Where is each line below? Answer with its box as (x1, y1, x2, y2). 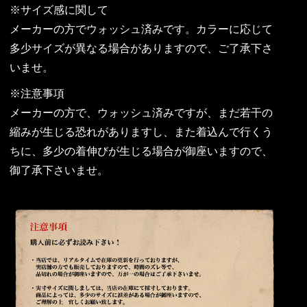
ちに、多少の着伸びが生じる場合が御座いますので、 (9, 145, 273, 158)
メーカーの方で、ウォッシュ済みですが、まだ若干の (9, 107, 273, 119)
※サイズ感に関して (9, 4, 108, 16)
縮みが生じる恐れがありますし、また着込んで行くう (9, 126, 273, 138)
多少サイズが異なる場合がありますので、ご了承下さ (9, 42, 273, 55)
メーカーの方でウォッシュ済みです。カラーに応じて (9, 23, 273, 36)
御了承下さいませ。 (9, 164, 108, 177)
